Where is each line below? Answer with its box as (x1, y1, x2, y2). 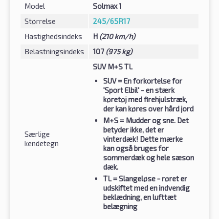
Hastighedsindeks (24, 32, 82, 41)
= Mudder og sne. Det (118, 116, 189, 125)
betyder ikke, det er (103, 125, 164, 134)
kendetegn (24, 139, 59, 148)
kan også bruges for (103, 144, 169, 153)
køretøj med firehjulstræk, (103, 95, 187, 104)
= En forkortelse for (116, 76, 182, 86)
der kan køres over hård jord (103, 104, 194, 113)
